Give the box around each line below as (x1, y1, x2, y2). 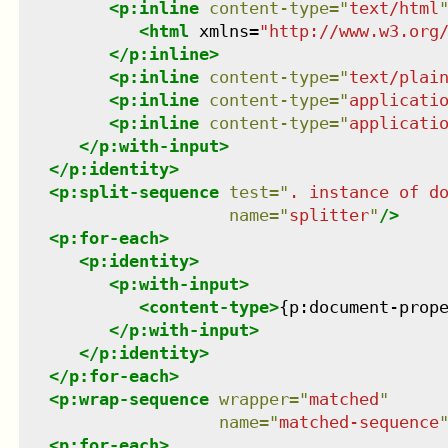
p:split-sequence (58, 181, 219, 202)
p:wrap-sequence (58, 388, 209, 409)
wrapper (218, 388, 289, 409)
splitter (288, 204, 369, 225)
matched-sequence (278, 411, 439, 432)
